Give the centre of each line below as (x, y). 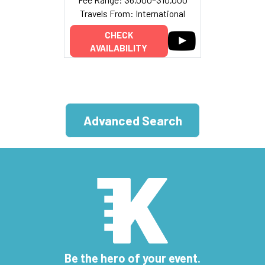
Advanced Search (132, 121)
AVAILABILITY (119, 48)
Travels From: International (132, 13)
